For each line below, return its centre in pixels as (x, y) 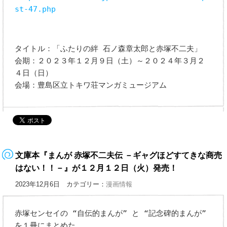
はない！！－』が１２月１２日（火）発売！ (97, 168)
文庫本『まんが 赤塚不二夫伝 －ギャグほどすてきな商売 (119, 156)
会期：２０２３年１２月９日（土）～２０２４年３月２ (110, 61)
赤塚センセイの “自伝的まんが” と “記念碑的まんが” (111, 214)
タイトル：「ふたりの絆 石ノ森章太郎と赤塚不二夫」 (108, 49)
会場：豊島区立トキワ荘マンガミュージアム (91, 85)
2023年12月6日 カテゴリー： (61, 184)
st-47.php (35, 9)
